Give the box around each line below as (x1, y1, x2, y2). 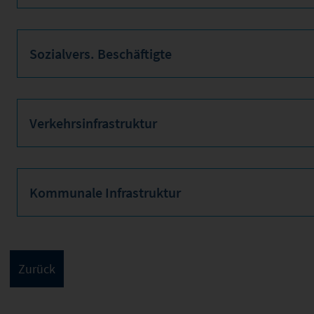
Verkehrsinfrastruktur (29, 114, 157, 132)
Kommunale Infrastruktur (29, 184, 181, 202)
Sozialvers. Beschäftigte (29, 45, 172, 63)
